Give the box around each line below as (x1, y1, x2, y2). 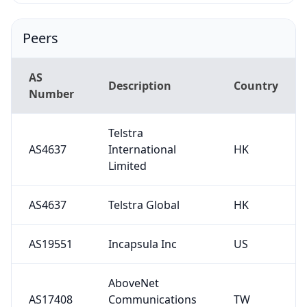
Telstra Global (108, 197, 180, 212)
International (108, 141, 176, 157)
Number (28, 86, 74, 101)
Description (108, 77, 171, 93)
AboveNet (108, 275, 159, 291)
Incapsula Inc (108, 236, 177, 251)
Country (233, 77, 278, 93)
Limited (108, 158, 147, 173)
